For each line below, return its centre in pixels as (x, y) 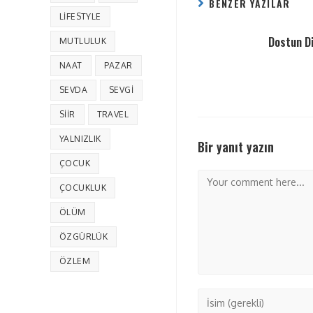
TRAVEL (113, 114)
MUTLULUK (83, 41)
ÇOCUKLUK (83, 188)
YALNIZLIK (80, 139)
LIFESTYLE (80, 16)
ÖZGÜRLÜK (84, 236)
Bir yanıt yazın (236, 147)
